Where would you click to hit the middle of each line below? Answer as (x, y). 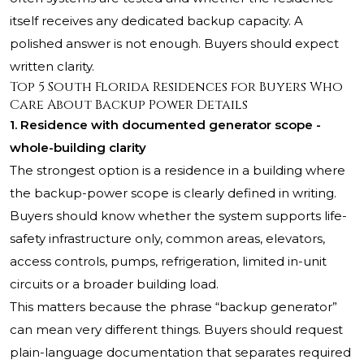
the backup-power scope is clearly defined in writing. (173, 193)
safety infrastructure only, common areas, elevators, (167, 239)
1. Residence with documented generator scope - (165, 125)
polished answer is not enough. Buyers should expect (174, 44)
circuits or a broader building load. (114, 284)
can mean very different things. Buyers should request (176, 330)
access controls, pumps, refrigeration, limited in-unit (168, 262)
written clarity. (52, 67)
